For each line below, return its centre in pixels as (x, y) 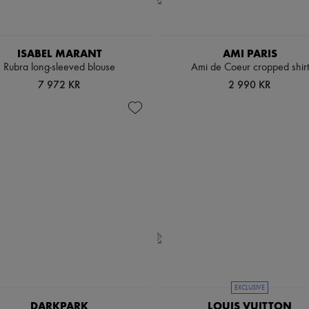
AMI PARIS (250, 53)
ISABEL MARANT (59, 53)
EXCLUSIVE (250, 288)
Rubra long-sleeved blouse (59, 68)
